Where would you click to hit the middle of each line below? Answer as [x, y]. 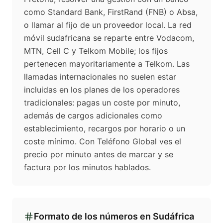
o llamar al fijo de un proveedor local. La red [108, 25]
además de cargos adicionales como [93, 116]
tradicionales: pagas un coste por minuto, [102, 103]
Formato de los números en [93, 217]
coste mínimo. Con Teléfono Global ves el [103, 142]
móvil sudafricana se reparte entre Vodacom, [109, 38]
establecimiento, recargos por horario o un [105, 129]
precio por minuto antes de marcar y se [99, 155]
